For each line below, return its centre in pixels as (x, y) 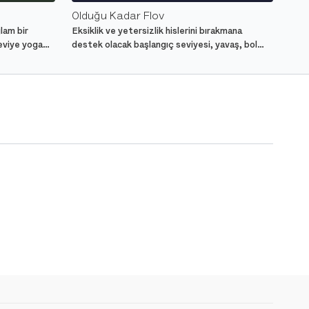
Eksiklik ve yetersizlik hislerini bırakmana (157, 31)
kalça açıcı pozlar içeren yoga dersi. (147, 59)
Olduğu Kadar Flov (118, 16)
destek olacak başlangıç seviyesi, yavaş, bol (165, 45)
